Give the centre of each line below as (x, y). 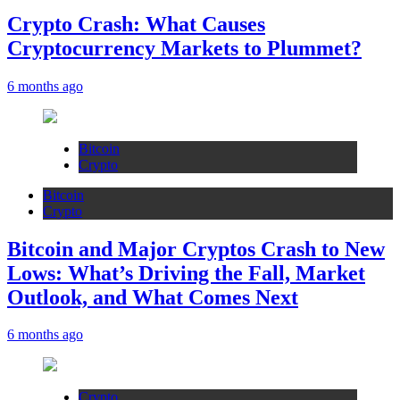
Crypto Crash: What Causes (136, 24)
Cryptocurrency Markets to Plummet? (184, 48)
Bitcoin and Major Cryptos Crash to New (196, 249)
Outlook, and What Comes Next (153, 297)
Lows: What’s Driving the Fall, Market (186, 273)
